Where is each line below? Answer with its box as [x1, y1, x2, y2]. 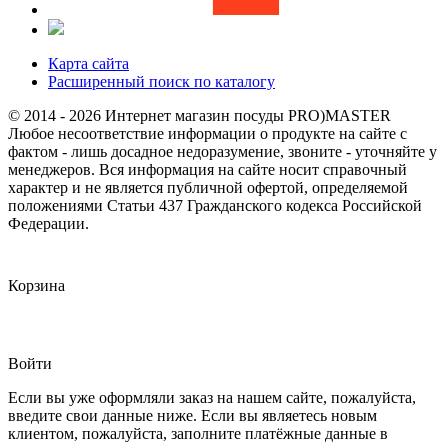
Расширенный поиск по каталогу [48, 73, 275, 91]
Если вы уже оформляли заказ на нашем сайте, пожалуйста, [8, 389, 416, 407]
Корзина [8, 277, 65, 295]
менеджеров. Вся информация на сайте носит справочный [8, 161, 407, 179]
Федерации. [8, 215, 89, 233]
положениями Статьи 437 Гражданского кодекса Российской [8, 197, 422, 215]
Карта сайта [48, 55, 129, 73]
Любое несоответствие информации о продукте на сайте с [8, 125, 407, 143]
